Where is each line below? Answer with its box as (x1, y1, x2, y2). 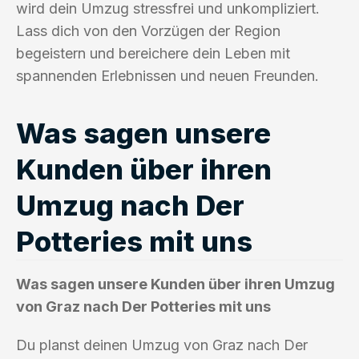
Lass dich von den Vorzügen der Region (16, 22, 280, 39)
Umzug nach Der (16, 188, 244, 222)
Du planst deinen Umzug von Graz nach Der (16, 336, 308, 353)
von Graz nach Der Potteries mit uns (16, 297, 271, 315)
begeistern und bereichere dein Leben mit (16, 44, 290, 62)
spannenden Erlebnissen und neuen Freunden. (16, 67, 319, 84)
